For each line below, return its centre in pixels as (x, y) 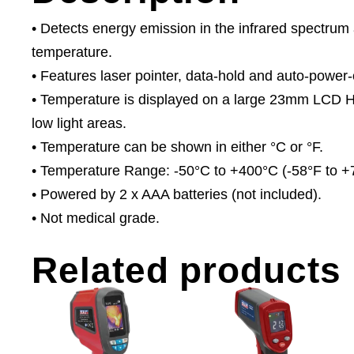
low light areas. (79, 124)
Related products (186, 271)
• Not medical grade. (96, 218)
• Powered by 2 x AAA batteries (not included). (177, 195)
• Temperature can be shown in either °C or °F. (177, 147)
